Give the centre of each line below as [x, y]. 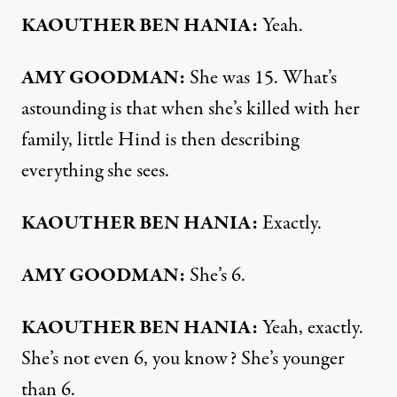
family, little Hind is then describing [160, 140]
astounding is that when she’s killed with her [191, 109]
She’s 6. [215, 275]
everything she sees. [95, 171]
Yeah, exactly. [311, 327]
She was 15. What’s [261, 78]
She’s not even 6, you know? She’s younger [183, 358]
